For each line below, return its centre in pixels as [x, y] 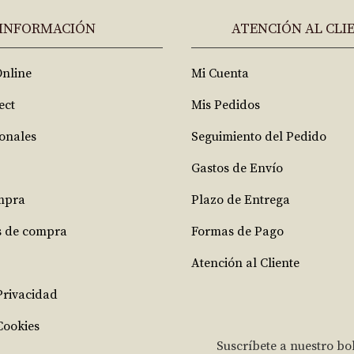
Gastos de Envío [237, 168]
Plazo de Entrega [241, 200]
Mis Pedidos [226, 105]
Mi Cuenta [220, 73]
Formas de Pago [237, 232]
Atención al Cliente [245, 263]
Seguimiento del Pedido [259, 137]
